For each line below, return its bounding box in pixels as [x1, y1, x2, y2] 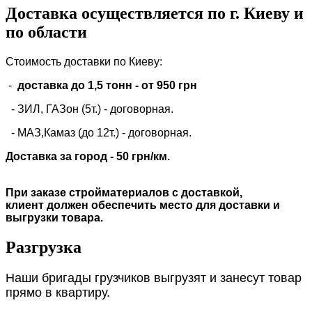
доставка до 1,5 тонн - [17, 79, 139, 92]
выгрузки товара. [6, 212, 103, 224]
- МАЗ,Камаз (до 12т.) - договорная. [6, 127, 192, 139]
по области [6, 23, 87, 42]
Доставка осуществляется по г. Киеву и [6, 4, 304, 23]
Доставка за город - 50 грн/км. [6, 150, 173, 163]
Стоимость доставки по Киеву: [6, 56, 162, 68]
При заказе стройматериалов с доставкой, [6, 187, 242, 199]
